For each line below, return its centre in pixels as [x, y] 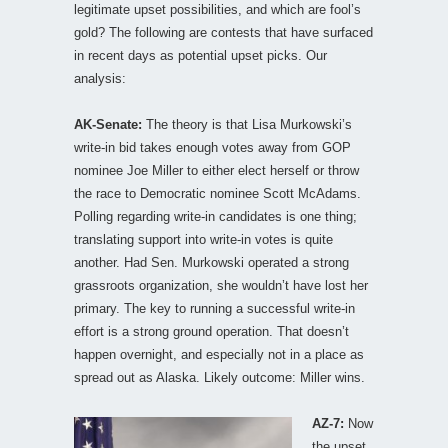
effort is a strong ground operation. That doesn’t [211, 331]
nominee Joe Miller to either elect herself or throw [216, 170]
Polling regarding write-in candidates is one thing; [215, 216]
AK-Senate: [108, 124]
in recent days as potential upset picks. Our [200, 55]
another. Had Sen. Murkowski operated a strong [211, 262]
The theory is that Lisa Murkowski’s [247, 124]
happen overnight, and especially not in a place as [219, 354]
